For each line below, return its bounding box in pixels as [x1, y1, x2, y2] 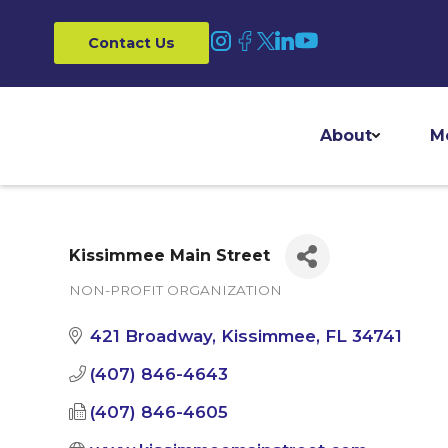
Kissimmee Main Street [68, 246, 270, 266]
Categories [67, 295, 153, 314]
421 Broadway [89, 325, 212, 346]
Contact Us [87, 34, 175, 53]
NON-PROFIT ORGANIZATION [68, 281, 282, 298]
